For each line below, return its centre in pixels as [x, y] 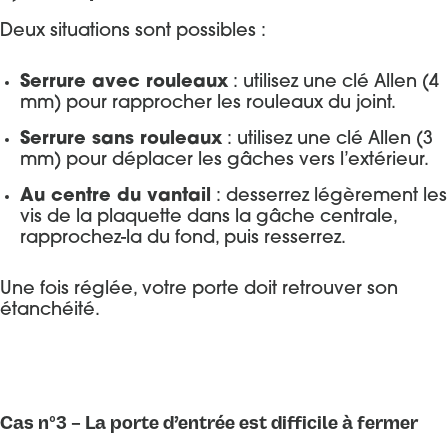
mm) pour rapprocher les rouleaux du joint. [207, 104]
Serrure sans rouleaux [120, 140]
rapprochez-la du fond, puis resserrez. [182, 239]
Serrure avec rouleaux [123, 83]
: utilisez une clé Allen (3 [327, 140]
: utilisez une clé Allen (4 [333, 83]
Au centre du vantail [115, 197]
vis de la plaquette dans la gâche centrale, [208, 218]
